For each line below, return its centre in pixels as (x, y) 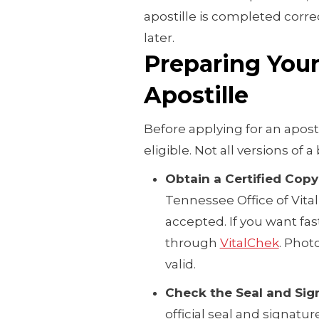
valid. (180, 264)
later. (159, 37)
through (192, 242)
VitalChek (249, 242)
